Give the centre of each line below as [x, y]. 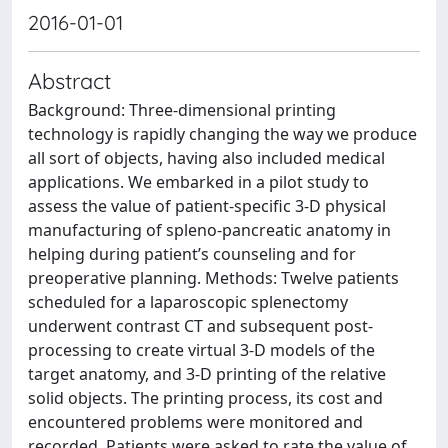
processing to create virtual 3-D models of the [201, 350]
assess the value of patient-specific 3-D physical [207, 206]
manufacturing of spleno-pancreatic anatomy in [209, 230]
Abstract [69, 80]
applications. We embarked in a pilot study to [198, 182]
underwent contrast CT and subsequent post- [200, 326]
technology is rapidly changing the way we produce [222, 134]
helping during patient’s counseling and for [192, 254]
